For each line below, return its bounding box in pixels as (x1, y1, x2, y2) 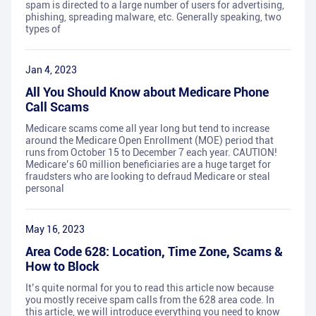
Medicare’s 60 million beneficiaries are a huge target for (25, 159, 271, 171)
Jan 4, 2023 (25, 64, 77, 76)
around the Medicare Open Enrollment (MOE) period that (25, 135, 274, 147)
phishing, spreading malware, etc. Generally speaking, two (25, 11, 281, 23)
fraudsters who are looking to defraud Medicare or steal (25, 171, 270, 183)
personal (25, 183, 64, 195)
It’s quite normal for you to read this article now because (25, 282, 274, 294)
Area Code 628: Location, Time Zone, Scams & (25, 244, 283, 260)
